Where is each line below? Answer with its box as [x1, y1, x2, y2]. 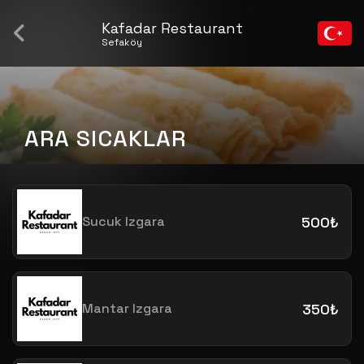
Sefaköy [102, 35, 143, 49]
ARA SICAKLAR [24, 123, 186, 153]
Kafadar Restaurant [102, 18, 244, 37]
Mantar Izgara [82, 299, 172, 317]
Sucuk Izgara [82, 212, 165, 230]
